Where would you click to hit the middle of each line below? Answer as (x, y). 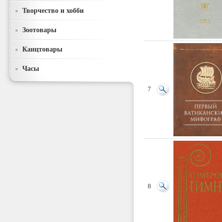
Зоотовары (39, 30)
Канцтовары (42, 49)
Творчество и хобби (53, 10)
